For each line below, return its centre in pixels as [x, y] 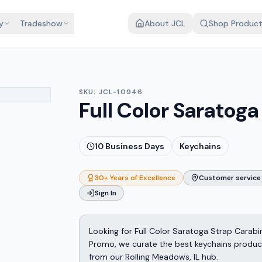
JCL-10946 [121, 92]
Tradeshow [41, 23]
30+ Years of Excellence [135, 178]
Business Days [134, 146]
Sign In [105, 193]
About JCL [165, 23]
